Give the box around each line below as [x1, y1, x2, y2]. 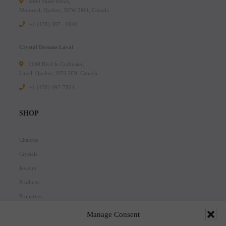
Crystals [19, 151, 37, 157]
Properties [19, 193, 42, 200]
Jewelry [19, 165, 37, 172]
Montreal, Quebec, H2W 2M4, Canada [19, 7, 109, 14]
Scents [19, 207, 34, 214]
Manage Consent [86, 210, 140, 218]
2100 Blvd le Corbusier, [26, 61, 84, 68]
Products [19, 179, 39, 186]
